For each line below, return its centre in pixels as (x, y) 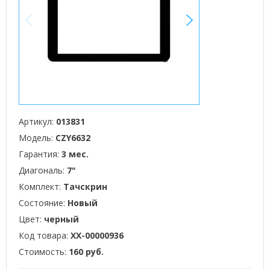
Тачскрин (85, 187)
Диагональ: (43, 170)
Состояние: (43, 203)
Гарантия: (40, 154)
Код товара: (45, 235)
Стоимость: (44, 252)
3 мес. (75, 154)
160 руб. (86, 252)
